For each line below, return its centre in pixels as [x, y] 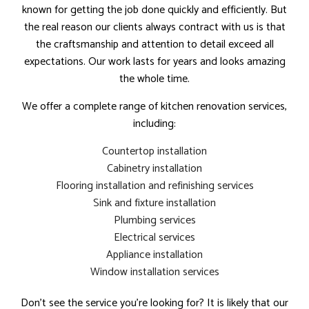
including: [154, 123]
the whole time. [154, 79]
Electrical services [154, 237]
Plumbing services [154, 220]
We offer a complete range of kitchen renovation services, [154, 106]
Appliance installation [154, 255]
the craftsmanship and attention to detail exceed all [154, 44]
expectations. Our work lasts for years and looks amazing [154, 61]
